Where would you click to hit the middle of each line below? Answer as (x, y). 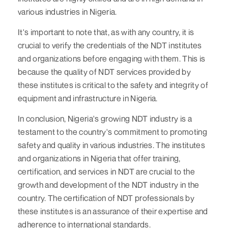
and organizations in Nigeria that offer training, (99, 158)
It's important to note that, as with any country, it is (106, 32)
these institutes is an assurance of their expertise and (113, 211)
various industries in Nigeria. (67, 11)
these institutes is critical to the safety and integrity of (113, 85)
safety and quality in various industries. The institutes (111, 145)
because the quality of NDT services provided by (105, 72)
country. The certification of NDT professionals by (106, 198)
